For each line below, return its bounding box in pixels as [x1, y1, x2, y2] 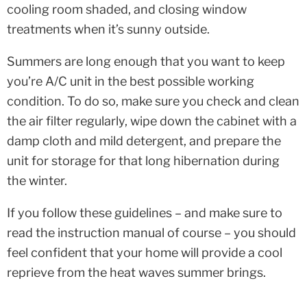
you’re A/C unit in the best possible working [7, 74, 254, 89]
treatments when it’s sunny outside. [7, 22, 210, 37]
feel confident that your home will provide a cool [7, 245, 282, 260]
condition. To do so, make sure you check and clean [7, 94, 299, 109]
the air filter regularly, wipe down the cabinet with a [7, 114, 297, 129]
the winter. [7, 173, 67, 188]
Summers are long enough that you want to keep [7, 54, 285, 69]
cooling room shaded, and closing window [7, 2, 247, 17]
